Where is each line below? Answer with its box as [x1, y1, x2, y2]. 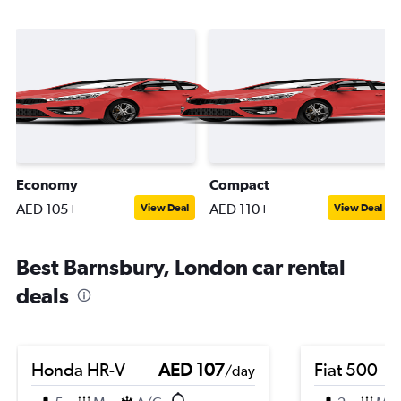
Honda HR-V [31, 359, 125, 380]
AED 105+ [16, 200, 78, 218]
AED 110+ [209, 200, 269, 218]
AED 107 [158, 359, 225, 380]
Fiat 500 [314, 359, 378, 380]
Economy [16, 176, 78, 192]
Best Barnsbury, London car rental [16, 254, 346, 279]
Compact [209, 176, 269, 192]
